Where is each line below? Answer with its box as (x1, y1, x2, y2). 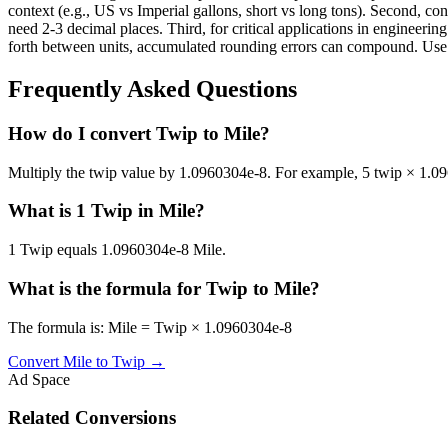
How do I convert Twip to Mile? (8, 123, 270, 144)
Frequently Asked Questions (8, 76, 297, 103)
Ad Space (8, 370, 70, 388)
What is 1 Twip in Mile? (8, 200, 205, 222)
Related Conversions (8, 407, 176, 429)
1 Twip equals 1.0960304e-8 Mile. (8, 241, 226, 259)
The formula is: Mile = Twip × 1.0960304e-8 (8, 318, 292, 336)
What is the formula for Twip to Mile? (8, 277, 320, 299)
